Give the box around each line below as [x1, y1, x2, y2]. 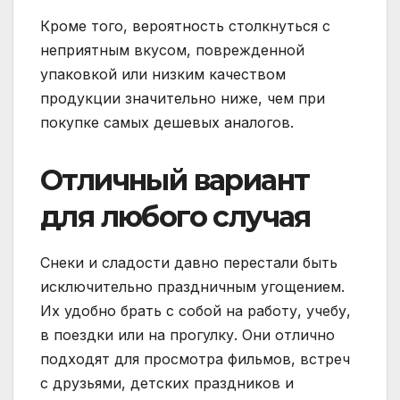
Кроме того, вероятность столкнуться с [40, 16, 330, 35]
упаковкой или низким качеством [40, 64, 286, 83]
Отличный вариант [40, 162, 310, 197]
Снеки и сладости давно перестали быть [40, 253, 337, 271]
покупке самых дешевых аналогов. [40, 112, 294, 131]
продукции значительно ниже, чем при [40, 88, 325, 107]
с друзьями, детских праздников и [40, 373, 294, 392]
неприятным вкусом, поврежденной [40, 40, 304, 59]
